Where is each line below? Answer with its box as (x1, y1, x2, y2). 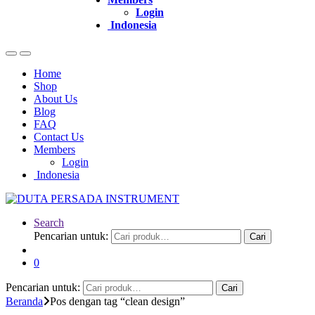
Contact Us (34, 131, 84, 143)
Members (34, 143, 75, 155)
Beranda (6, 295, 43, 307)
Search (34, 217, 64, 229)
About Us (34, 93, 77, 105)
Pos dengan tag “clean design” (50, 295, 185, 307)
